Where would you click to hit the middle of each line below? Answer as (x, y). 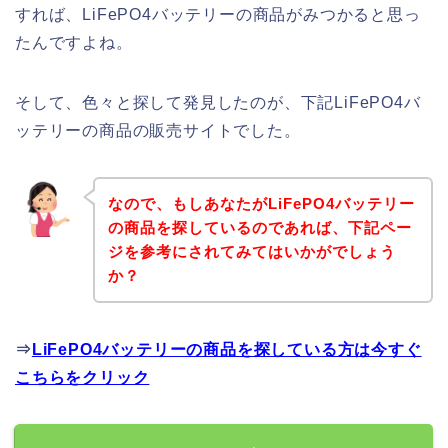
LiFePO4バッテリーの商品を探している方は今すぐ (226, 349)
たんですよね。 (74, 43)
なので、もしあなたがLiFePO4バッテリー (261, 203)
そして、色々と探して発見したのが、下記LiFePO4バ (218, 103)
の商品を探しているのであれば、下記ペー (259, 227)
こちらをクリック (82, 377)
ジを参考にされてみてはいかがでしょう (251, 251)
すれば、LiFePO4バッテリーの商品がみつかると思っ (218, 15)
